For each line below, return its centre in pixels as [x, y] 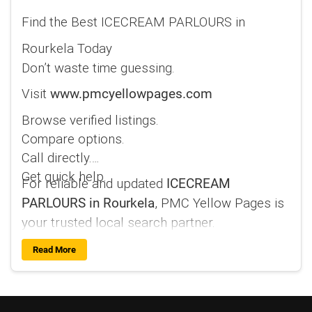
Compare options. [73, 139]
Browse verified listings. [90, 120]
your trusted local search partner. [118, 223]
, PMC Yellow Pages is [219, 203]
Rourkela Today [67, 48]
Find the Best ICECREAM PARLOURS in [133, 22]
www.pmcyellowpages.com [131, 94]
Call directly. [57, 158]
